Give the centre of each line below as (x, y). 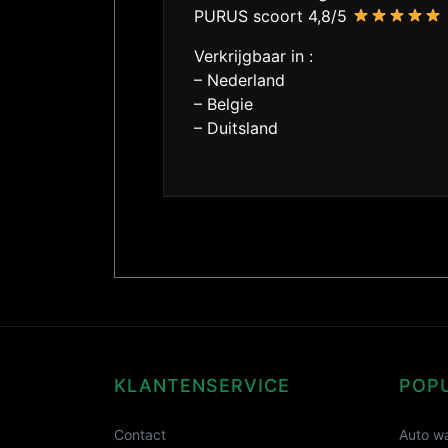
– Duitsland (236, 128)
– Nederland (239, 80)
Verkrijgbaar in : (253, 56)
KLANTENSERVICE (202, 386)
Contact (140, 435)
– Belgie (223, 104)
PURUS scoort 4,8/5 (273, 16)
